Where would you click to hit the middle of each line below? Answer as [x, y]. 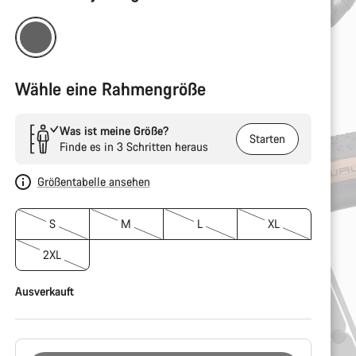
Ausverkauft [44, 291]
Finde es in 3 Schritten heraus [133, 147]
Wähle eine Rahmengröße [110, 89]
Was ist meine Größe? [114, 131]
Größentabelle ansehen [93, 182]
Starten [267, 139]
